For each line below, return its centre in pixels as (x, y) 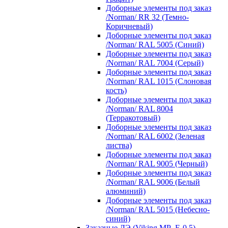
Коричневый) (129, 26)
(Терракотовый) (133, 118)
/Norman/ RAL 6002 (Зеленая (155, 136)
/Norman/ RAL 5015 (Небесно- (158, 209)
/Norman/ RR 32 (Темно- (147, 17)
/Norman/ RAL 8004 (139, 108)
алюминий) (126, 191)
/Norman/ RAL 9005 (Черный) (157, 163)
